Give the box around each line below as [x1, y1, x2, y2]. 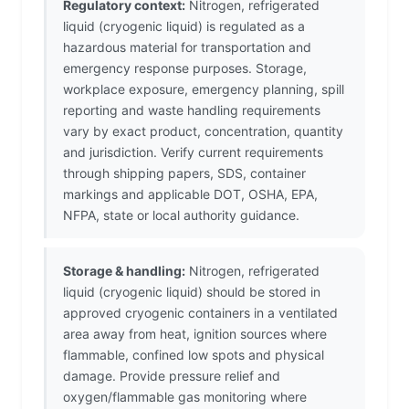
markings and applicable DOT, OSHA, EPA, [63, 186, 318, 203]
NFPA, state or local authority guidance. [63, 207, 299, 224]
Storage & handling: [63, 263, 185, 279]
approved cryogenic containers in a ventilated [63, 305, 338, 321]
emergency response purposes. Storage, [63, 60, 307, 77]
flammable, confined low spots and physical [63, 347, 324, 363]
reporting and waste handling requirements [63, 102, 320, 119]
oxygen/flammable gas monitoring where [63, 389, 307, 405]
